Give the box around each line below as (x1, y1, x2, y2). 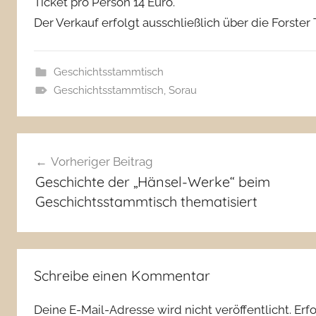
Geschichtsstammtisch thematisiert (35, 192, 257, 210)
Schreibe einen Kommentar (34, 267, 210, 285)
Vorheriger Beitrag (50, 154, 153, 169)
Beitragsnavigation (16, 135, 183, 157)
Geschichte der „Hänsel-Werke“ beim (35, 172, 270, 190)
